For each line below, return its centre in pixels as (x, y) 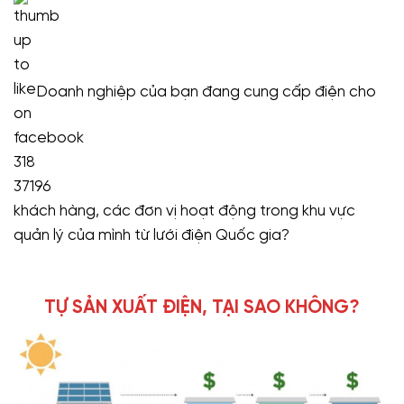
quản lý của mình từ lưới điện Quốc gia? (151, 236)
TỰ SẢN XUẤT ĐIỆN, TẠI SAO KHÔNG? (202, 308)
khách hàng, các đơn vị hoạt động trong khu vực (184, 211)
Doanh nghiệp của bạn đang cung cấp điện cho (204, 92)
